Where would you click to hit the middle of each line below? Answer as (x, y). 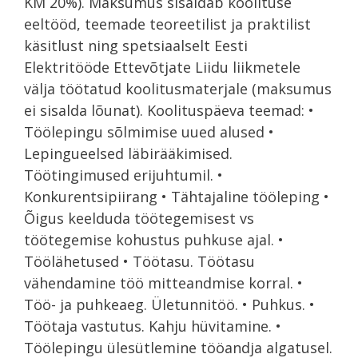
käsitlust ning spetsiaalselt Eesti (136, 45)
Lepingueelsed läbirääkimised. (128, 153)
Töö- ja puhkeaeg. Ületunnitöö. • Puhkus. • (169, 304)
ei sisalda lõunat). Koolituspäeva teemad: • (169, 110)
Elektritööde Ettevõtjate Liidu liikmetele (162, 67)
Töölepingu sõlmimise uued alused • (149, 131)
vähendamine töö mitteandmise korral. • (163, 282)
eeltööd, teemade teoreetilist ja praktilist (167, 24)
